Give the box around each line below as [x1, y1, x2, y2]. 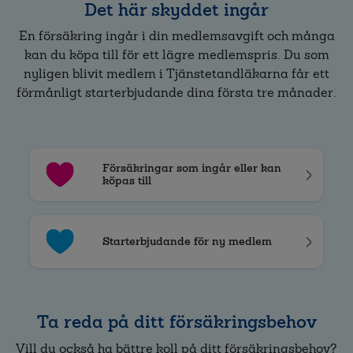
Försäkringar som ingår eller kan [102, 160, 281, 176]
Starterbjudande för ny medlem [102, 233, 272, 250]
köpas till [102, 173, 151, 189]
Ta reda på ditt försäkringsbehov [36, 310, 317, 335]
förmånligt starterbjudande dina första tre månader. [17, 84, 336, 102]
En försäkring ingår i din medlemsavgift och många [18, 27, 335, 46]
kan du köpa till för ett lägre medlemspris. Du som [24, 46, 329, 65]
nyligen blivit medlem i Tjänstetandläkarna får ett [24, 65, 329, 84]
